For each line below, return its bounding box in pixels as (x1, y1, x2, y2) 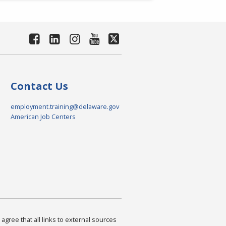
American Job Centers (10, 111, 76, 121)
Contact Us (10, 79, 68, 93)
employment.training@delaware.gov (10, 101, 119, 111)
